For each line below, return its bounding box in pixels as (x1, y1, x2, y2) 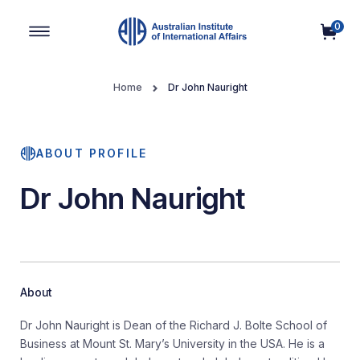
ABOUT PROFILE (36, 146, 148, 160)
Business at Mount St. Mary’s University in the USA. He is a (20, 337, 325, 350)
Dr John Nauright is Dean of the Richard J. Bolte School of (20, 318, 327, 332)
